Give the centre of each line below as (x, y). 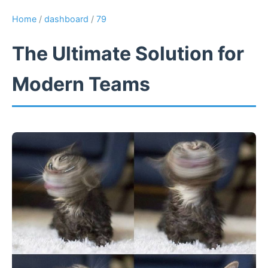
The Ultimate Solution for (128, 54)
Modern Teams (81, 84)
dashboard (66, 19)
